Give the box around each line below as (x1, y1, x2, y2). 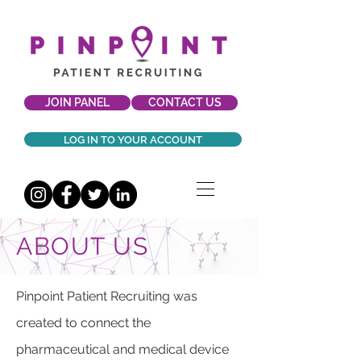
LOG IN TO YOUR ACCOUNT (64, 133, 202, 146)
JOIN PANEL (45, 96, 110, 109)
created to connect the (16, 315, 151, 330)
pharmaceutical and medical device (16, 342, 229, 357)
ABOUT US (16, 232, 148, 260)
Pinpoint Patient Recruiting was (16, 288, 197, 304)
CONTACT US (147, 96, 222, 109)
